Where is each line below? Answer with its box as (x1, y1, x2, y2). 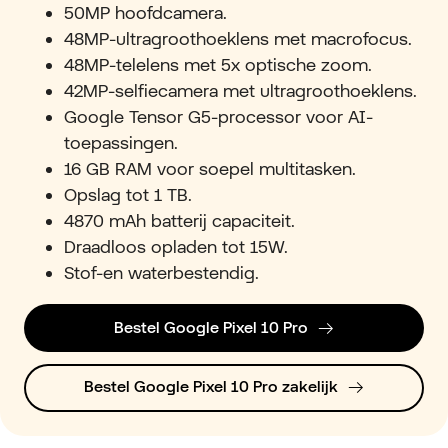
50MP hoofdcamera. (64, 2, 232, 24)
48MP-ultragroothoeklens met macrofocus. (64, 28, 412, 50)
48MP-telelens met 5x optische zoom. (64, 54, 372, 76)
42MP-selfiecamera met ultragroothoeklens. (64, 80, 417, 102)
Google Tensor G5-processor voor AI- (64, 106, 373, 128)
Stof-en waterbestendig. (64, 262, 259, 284)
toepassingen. (64, 132, 178, 154)
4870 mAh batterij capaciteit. (64, 210, 295, 232)
